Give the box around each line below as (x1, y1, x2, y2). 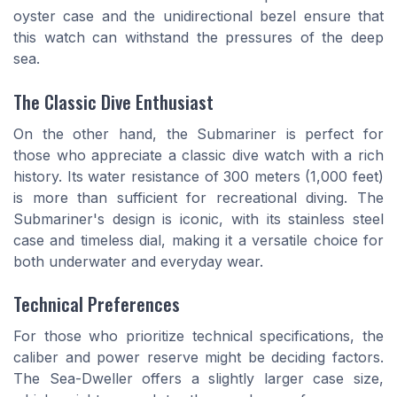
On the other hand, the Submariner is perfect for (13, 124, 384, 143)
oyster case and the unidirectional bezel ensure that (13, 7, 384, 26)
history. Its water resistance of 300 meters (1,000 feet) (13, 167, 384, 185)
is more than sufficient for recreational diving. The (13, 188, 384, 206)
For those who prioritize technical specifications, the (13, 326, 384, 345)
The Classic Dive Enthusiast (13, 87, 214, 115)
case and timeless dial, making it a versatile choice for (13, 230, 384, 249)
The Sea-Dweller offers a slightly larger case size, (13, 369, 384, 387)
